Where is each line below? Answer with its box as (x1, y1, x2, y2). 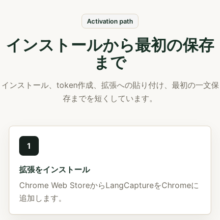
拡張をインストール (19, 164, 90, 174)
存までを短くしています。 (63, 93, 157, 103)
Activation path (87, 17, 133, 25)
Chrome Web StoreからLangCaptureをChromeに (19, 180, 199, 190)
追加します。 (19, 192, 66, 203)
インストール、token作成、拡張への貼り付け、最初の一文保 (1, 80, 219, 90)
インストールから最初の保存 (6, 35, 214, 55)
